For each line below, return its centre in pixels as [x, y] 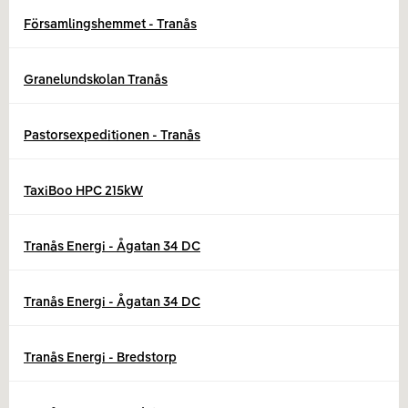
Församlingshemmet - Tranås [110, 24]
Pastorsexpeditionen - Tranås [112, 135]
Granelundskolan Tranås [96, 79]
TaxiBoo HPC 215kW [83, 190]
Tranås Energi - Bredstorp [100, 357]
